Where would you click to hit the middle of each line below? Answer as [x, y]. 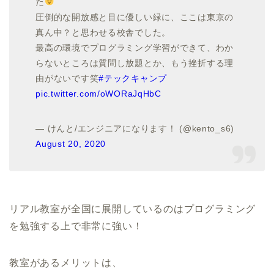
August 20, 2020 [71, 143]
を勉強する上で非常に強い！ [76, 226]
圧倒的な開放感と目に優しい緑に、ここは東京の [135, 17]
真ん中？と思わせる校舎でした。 [103, 32]
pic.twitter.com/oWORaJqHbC [98, 93]
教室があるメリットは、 [66, 262]
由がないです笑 [67, 78]
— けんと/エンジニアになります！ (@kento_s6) [135, 128]
